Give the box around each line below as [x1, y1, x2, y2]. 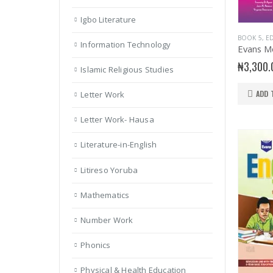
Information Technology [80, 39, 171, 51]
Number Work [80, 214, 133, 225]
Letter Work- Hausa [80, 114, 154, 126]
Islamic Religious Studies [80, 64, 174, 76]
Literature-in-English [80, 139, 157, 151]
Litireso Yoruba [80, 164, 138, 175]
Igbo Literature [80, 14, 136, 26]
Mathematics [80, 189, 130, 200]
